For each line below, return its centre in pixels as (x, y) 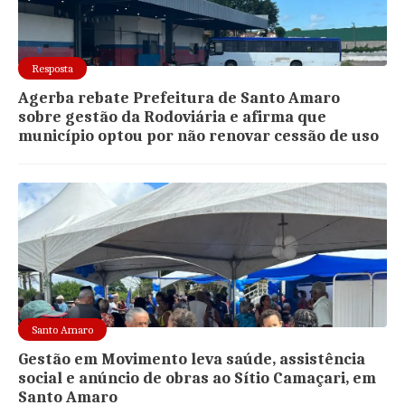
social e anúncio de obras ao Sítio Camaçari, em (198, 379)
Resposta (53, 69)
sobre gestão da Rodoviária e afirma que (173, 118)
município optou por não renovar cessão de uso (199, 137)
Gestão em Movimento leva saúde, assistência (192, 360)
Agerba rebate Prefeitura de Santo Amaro (179, 99)
